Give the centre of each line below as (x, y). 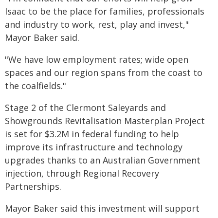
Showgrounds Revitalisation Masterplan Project (105, 121)
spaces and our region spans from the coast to (104, 73)
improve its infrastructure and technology (94, 147)
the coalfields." (36, 86)
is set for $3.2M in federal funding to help (92, 134)
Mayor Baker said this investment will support (102, 208)
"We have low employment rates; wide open (97, 59)
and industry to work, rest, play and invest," (97, 24)
